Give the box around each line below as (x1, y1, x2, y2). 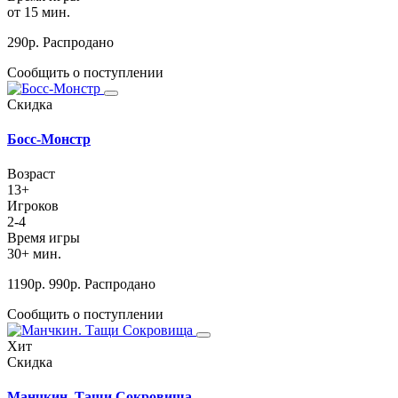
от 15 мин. (7, 4, 70, 20)
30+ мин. (7, 246, 61, 262)
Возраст (7, 166, 55, 182)
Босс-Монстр (7, 131, 91, 147)
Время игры (7, 230, 80, 246)
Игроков (7, 198, 59, 214)
